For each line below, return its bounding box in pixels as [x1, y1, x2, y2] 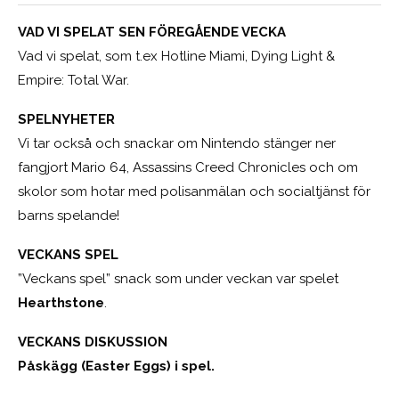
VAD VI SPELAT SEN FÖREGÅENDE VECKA [18, 24, 286, 41]
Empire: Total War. [18, 72, 129, 89]
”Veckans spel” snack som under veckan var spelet [18, 271, 338, 288]
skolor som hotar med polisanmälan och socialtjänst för [18, 183, 370, 200]
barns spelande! [18, 208, 119, 224]
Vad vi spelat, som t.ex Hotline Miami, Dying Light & [18, 48, 335, 65]
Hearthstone [18, 295, 104, 312]
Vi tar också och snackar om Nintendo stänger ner [18, 135, 336, 152]
